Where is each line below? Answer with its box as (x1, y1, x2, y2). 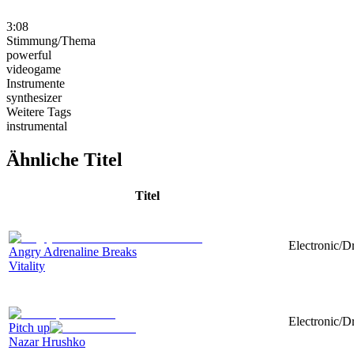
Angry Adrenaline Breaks (9, 244, 137, 258)
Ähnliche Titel (6, 149, 122, 170)
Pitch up (9, 320, 50, 334)
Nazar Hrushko (9, 334, 85, 348)
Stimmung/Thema (6, 33, 96, 47)
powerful (6, 47, 51, 62)
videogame (6, 62, 61, 76)
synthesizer (6, 90, 62, 104)
